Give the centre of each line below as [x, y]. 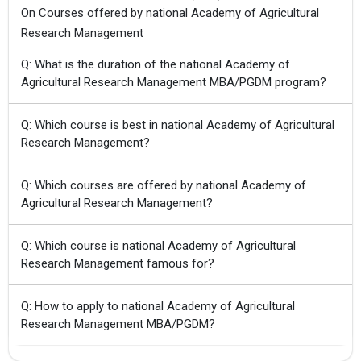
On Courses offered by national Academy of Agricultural [170, 12]
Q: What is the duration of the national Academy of [156, 64]
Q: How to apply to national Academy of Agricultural [158, 306]
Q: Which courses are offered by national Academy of [164, 185]
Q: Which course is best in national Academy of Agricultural [178, 124]
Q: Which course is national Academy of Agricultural [158, 245]
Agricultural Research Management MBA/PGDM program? [174, 82]
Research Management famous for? [118, 263]
